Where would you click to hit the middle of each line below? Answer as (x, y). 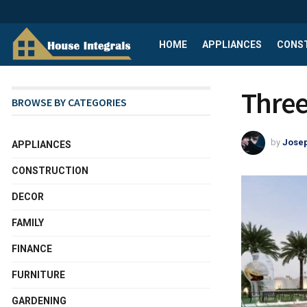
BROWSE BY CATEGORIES (69, 102)
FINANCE (32, 249)
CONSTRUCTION (50, 171)
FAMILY (28, 223)
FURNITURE (38, 275)
